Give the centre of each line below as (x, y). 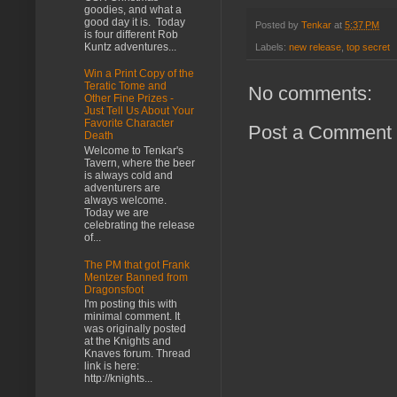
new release (315, 47)
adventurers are (122, 187)
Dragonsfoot (114, 289)
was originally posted (135, 329)
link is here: (112, 366)
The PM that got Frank (137, 265)
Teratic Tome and (125, 86)
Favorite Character (129, 124)
